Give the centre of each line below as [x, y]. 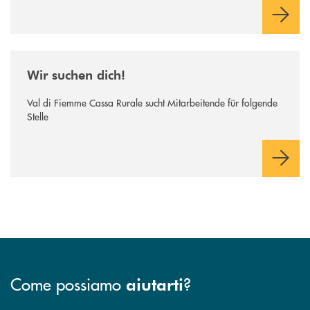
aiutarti [155, 284]
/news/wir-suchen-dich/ [60, 57]
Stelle [38, 117]
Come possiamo [68, 284]
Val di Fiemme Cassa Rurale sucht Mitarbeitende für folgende [152, 103]
